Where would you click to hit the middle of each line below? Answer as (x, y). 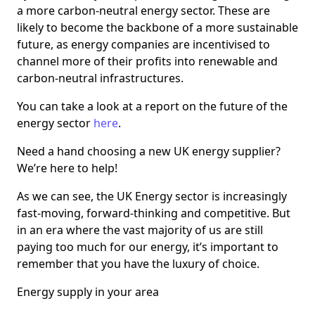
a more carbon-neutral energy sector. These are (143, 11)
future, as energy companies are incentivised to (143, 45)
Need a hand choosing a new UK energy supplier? (149, 152)
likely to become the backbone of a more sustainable (157, 28)
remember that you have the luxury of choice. (138, 264)
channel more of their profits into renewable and (147, 62)
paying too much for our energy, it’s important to (148, 247)
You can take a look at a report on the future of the (152, 107)
